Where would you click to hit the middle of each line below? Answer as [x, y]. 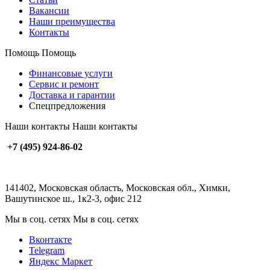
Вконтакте [50, 239]
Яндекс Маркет [61, 261]
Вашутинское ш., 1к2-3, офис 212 [73, 198]
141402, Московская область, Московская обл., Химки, [118, 187]
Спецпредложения [67, 105]
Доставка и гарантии [72, 95]
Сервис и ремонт [64, 84]
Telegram [47, 250]
